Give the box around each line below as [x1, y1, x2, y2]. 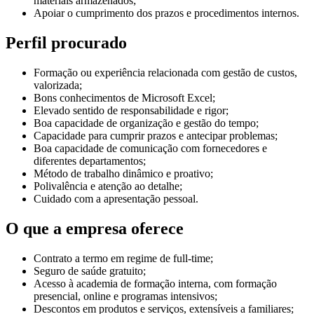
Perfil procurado [6, 34, 127, 53]
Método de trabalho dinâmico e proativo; [34, 168, 213, 180]
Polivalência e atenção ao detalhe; [34, 180, 182, 193]
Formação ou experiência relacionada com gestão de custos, [34, 67, 297, 79]
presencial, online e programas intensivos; [34, 289, 217, 302]
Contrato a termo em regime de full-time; [34, 252, 213, 264]
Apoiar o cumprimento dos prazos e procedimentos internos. [34, 7, 299, 20]
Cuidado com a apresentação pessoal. [34, 193, 198, 205]
